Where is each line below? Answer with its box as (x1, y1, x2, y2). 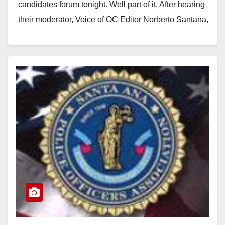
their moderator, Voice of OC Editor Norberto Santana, (18, 15, 208, 24)
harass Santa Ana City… (18, 30, 105, 39)
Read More (23, 53, 63, 62)
